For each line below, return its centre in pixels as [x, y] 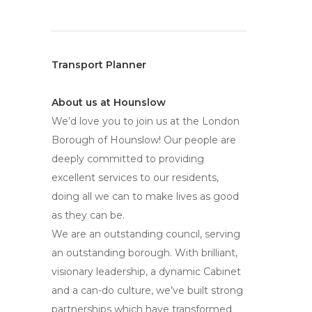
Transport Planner [99, 65]
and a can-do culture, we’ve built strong [147, 290]
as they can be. [88, 215]
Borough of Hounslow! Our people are [144, 140]
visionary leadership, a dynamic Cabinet [146, 272]
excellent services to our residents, [135, 178]
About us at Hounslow [109, 102]
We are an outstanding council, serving [146, 234]
